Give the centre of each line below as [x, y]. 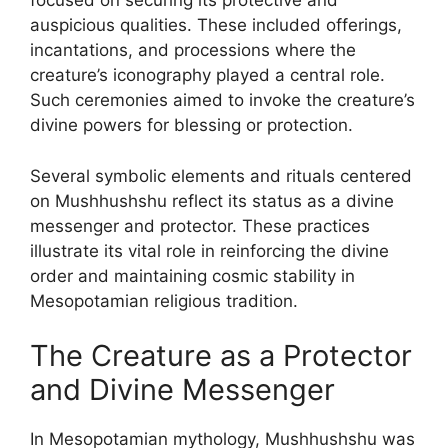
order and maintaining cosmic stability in [192, 275]
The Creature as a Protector [221, 355]
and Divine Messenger [182, 389]
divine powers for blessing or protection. [191, 125]
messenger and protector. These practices [200, 225]
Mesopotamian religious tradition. [164, 300]
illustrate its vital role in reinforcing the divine [209, 250]
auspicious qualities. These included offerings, [216, 25]
